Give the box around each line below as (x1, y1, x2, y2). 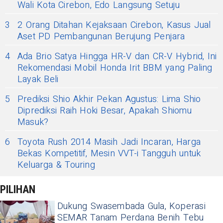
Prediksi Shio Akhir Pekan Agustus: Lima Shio (17, 93, 201, 107)
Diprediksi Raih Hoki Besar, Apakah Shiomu (17, 104, 192, 118)
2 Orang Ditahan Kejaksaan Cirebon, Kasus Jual (17, 18, 211, 32)
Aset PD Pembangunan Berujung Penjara (17, 30, 185, 44)
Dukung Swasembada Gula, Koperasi (57, 200, 206, 214)
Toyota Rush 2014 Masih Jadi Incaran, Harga (17, 135, 201, 149)
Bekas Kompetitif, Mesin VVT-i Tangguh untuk (17, 147, 201, 161)
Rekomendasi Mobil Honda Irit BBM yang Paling (17, 61, 213, 75)
